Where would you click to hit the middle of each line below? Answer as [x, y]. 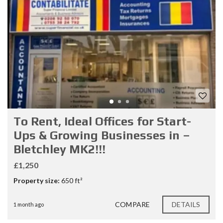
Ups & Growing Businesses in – [102, 135]
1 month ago [29, 204]
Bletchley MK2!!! [59, 149]
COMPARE [132, 204]
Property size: [37, 180]
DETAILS [186, 204]
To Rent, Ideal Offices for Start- [102, 121]
